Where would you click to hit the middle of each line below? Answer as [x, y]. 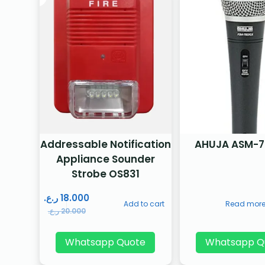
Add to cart [144, 204]
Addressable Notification [105, 145]
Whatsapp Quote [106, 243]
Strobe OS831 [105, 174]
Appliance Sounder [105, 159]
